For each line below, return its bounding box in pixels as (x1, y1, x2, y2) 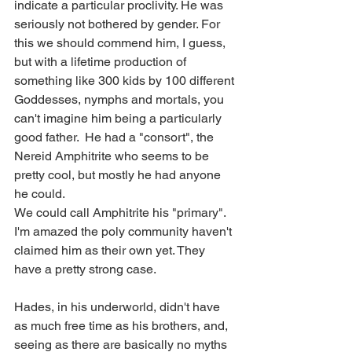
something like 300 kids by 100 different (14, 73, 237, 89)
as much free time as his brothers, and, (14, 318, 231, 334)
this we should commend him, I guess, (14, 35, 229, 51)
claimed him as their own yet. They (14, 243, 208, 258)
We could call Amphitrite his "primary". (14, 205, 229, 221)
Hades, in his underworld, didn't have (14, 299, 223, 315)
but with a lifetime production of (14, 54, 189, 70)
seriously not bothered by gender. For (14, 16, 223, 32)
